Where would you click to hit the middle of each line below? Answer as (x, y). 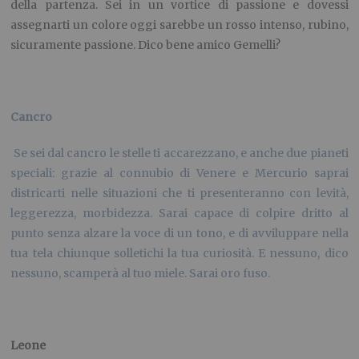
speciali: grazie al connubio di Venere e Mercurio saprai (179, 173)
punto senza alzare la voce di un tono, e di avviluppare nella (179, 234)
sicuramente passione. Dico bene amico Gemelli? (146, 45)
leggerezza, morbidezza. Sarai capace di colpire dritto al (179, 214)
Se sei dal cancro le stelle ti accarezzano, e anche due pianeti (179, 153)
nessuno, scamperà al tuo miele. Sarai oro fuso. (141, 274)
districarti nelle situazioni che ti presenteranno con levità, (179, 194)
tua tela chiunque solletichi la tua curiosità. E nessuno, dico (179, 254)
